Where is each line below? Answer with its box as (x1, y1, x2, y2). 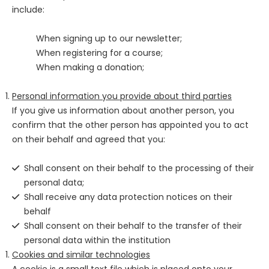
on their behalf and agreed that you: (12, 133, 165, 146)
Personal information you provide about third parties (12, 90, 232, 103)
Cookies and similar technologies (12, 249, 150, 261)
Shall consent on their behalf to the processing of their (24, 162, 254, 175)
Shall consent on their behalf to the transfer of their (24, 220, 242, 232)
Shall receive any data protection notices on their (24, 191, 232, 204)
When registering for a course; (36, 47, 163, 59)
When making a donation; (36, 61, 144, 74)
